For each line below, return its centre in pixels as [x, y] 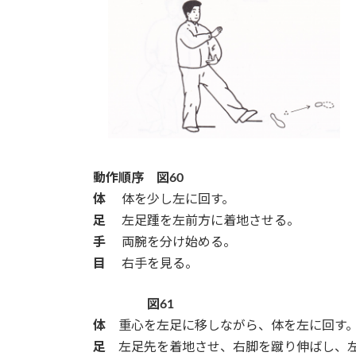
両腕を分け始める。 [179, 243]
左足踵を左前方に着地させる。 [211, 221]
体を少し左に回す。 [178, 200]
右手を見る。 [152, 264]
